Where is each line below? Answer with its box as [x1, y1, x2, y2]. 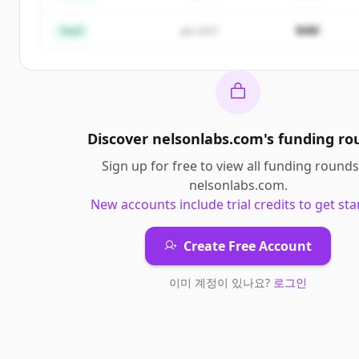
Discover [87, 129, 152, 148]
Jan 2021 [181, 24, 220, 38]
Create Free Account [184, 237, 312, 255]
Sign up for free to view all [101, 157, 264, 175]
